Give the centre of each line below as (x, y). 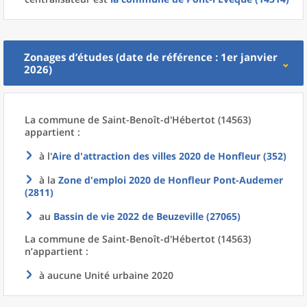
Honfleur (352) (252, 156)
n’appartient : (57, 251)
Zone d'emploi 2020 (105, 180)
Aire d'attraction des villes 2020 (126, 156)
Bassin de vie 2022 (96, 216)
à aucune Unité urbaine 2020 (106, 275)
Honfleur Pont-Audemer (225, 180)
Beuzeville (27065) (198, 216)
